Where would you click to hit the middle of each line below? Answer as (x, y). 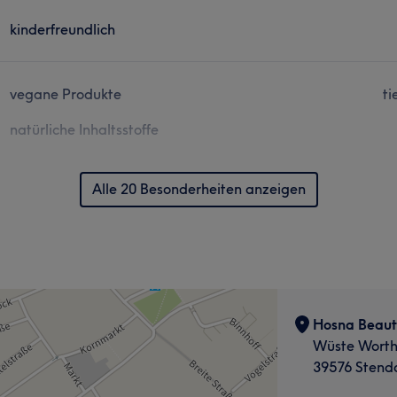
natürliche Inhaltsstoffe (85, 129)
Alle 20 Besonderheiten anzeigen (198, 188)
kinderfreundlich (63, 29)
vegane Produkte (66, 93)
